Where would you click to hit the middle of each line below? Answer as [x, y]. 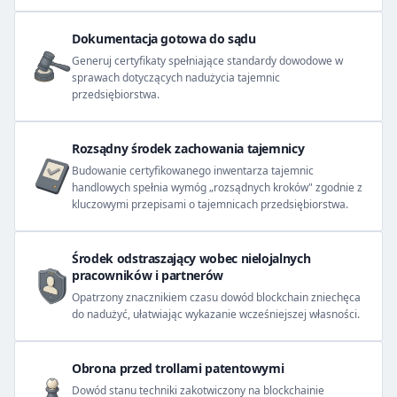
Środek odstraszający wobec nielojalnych [191, 258]
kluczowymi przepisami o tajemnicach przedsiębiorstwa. [210, 204]
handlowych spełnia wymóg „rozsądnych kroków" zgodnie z [217, 187]
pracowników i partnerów [148, 275]
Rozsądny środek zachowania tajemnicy [188, 148]
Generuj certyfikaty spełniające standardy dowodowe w [207, 61]
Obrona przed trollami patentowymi [178, 368]
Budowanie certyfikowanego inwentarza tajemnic [193, 171]
